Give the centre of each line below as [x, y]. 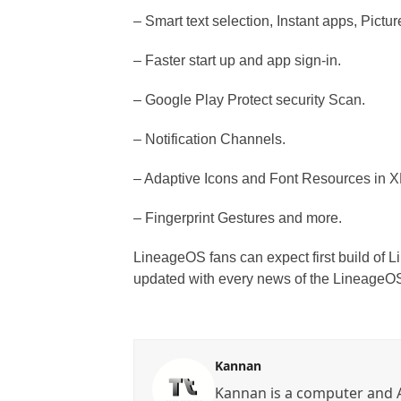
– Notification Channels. [210, 139]
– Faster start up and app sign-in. [238, 60]
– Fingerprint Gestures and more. [238, 218]
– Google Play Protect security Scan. [250, 100]
